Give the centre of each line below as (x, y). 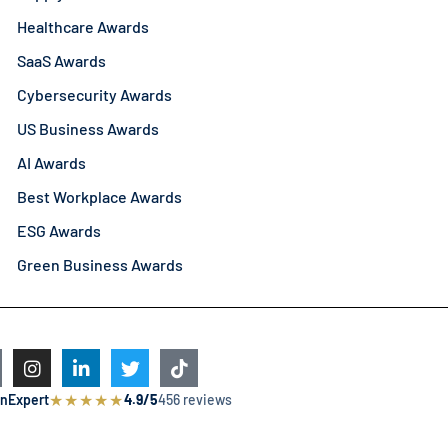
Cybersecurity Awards (95, 95)
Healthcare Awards (83, 27)
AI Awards (52, 163)
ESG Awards (59, 231)
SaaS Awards (62, 61)
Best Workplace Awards (100, 197)
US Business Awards (88, 129)
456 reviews (195, 400)
